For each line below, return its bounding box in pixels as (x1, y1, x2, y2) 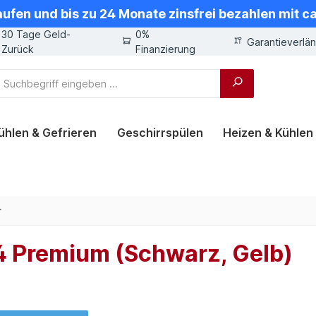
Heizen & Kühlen (223, 126, 314, 140)
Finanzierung (135, 43, 195, 55)
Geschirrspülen (116, 126, 203, 140)
